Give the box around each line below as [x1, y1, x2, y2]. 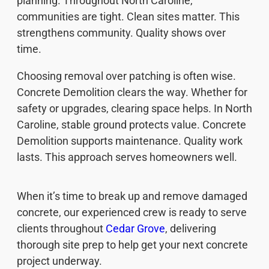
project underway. [17, 254, 102, 267]
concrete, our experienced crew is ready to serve [17, 205, 247, 219]
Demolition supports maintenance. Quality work [17, 134, 243, 147]
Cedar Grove [106, 222, 165, 235]
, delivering [165, 222, 216, 235]
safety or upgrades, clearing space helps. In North [17, 101, 252, 115]
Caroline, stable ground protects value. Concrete [17, 118, 246, 131]
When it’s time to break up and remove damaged [17, 189, 247, 202]
